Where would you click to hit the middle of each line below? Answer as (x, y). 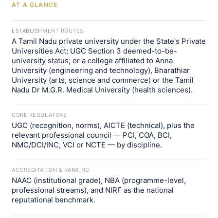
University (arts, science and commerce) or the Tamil (103, 80)
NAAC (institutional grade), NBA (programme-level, (99, 180)
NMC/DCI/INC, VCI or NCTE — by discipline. (87, 145)
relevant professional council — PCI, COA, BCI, (92, 135)
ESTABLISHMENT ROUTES (48, 31)
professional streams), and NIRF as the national (93, 190)
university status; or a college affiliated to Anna (92, 61)
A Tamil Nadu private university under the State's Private (109, 41)
